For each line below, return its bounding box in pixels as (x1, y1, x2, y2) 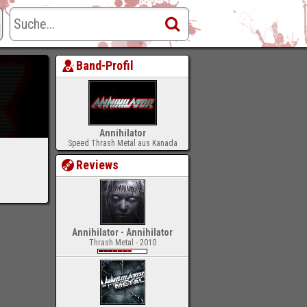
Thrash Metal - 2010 (88, 238, 156, 247)
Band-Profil (76, 58, 134, 73)
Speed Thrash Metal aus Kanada (67, 138, 177, 148)
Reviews (76, 158, 119, 172)
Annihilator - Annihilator (72, 227, 173, 238)
